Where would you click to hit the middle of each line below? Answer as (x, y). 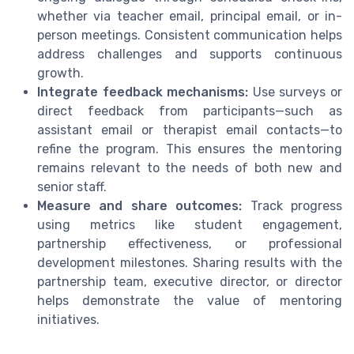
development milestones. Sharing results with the (190, 263)
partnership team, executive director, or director (190, 282)
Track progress (292, 206)
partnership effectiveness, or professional (190, 244)
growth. (60, 73)
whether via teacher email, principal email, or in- (190, 17)
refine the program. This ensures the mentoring (190, 149)
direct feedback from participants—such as (190, 111)
